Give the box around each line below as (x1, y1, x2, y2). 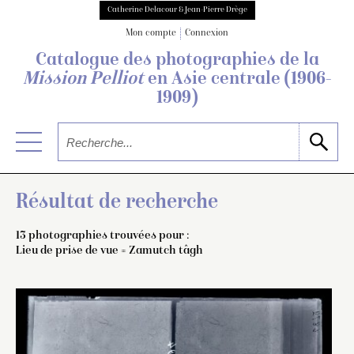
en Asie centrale (143, 70, 284, 90)
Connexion (185, 28, 228, 40)
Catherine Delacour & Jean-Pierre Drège (107, 6, 247, 14)
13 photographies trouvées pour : (16, 228, 189, 242)
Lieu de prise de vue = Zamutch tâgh (16, 243, 203, 257)
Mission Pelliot (22, 70, 144, 90)
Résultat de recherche (16, 191, 218, 214)
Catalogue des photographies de (35, 51, 303, 71)
